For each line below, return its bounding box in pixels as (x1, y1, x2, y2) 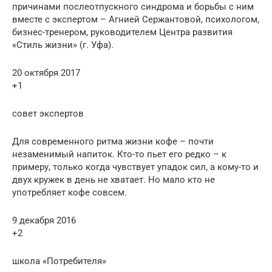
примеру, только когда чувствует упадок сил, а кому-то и (12, 161, 259, 172)
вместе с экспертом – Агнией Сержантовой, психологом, (12, 13, 259, 25)
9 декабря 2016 (12, 214, 76, 226)
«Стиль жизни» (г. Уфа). (12, 39, 114, 50)
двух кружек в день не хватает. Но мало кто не (12, 174, 215, 185)
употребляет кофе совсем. (12, 186, 127, 198)
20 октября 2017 (12, 67, 80, 78)
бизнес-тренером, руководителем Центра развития (12, 26, 233, 38)
